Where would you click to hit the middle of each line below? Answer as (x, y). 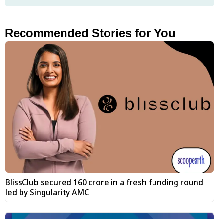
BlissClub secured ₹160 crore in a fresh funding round (104, 182)
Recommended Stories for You (90, 33)
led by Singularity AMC (47, 192)
